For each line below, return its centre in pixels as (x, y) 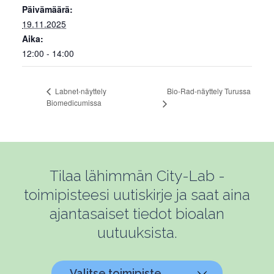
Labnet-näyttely (80, 91)
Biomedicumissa (74, 103)
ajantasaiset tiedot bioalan (137, 213)
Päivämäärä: (47, 9)
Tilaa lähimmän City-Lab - (137, 176)
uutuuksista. (137, 232)
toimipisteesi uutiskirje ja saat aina (137, 194)
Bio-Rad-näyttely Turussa (209, 91)
